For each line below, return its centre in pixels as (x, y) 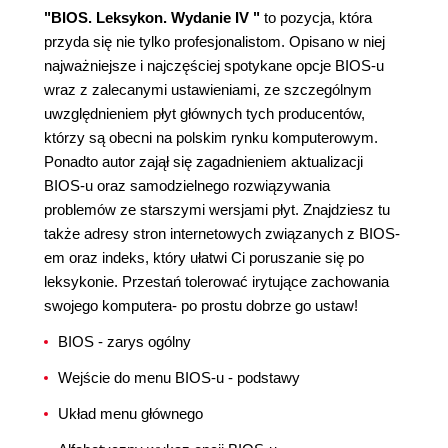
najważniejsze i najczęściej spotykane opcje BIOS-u (214, 65)
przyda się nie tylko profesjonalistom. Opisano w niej (214, 41)
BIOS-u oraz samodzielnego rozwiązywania (187, 185)
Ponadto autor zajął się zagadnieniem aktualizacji (203, 161)
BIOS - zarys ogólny (124, 341)
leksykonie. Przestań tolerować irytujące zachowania (216, 281)
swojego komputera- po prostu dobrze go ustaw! (201, 305)
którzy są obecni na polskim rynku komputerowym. (211, 137)
